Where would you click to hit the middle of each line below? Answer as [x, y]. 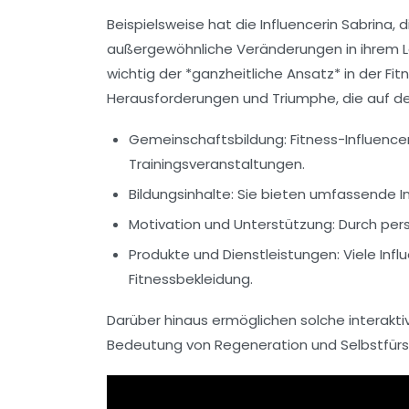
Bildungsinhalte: [181, 194]
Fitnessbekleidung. [191, 278]
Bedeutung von [161, 344]
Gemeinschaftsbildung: [208, 139]
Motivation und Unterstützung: [232, 224]
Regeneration [261, 344]
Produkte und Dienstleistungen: [234, 254]
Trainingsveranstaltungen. [217, 163]
